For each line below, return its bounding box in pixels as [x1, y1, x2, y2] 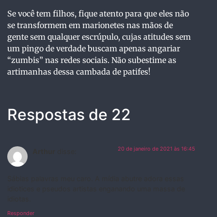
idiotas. [7, 194, 31, 203]
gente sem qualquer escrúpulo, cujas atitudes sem [7, 32, 191, 42]
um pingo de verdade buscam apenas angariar [7, 44, 180, 54]
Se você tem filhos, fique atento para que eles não [7, 9, 189, 19]
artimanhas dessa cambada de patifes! [7, 67, 151, 77]
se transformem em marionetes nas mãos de [7, 20, 173, 31]
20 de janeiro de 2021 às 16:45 [118, 145, 195, 152]
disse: [57, 147, 77, 155]
